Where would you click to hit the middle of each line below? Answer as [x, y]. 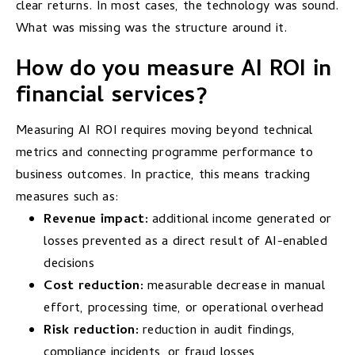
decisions [69, 264]
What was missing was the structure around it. [152, 29]
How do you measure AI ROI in [174, 72]
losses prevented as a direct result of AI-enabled [186, 242]
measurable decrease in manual [234, 286]
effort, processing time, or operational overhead [184, 308]
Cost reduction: [94, 286]
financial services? [112, 98]
